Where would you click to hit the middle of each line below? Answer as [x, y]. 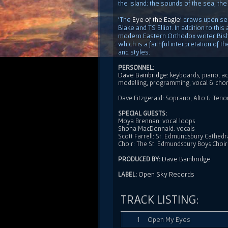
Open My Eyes [169, 219]
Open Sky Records [166, 174]
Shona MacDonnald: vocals [156, 128]
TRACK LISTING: [160, 199]
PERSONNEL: [136, 67]
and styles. [134, 52]
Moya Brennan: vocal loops [156, 121]
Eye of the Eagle [156, 19]
